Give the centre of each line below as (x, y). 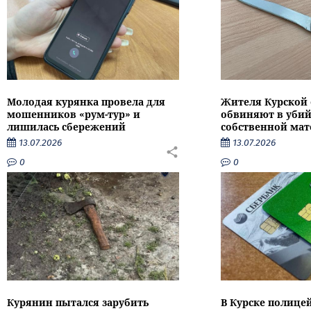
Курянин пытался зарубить (78, 302)
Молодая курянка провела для (86, 102)
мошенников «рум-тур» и (74, 115)
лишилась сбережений (66, 127)
